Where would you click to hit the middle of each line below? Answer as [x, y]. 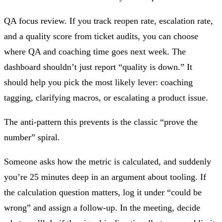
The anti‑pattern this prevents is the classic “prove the [101, 122]
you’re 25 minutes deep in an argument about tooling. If [105, 177]
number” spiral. [32, 137]
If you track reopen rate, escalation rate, [140, 21]
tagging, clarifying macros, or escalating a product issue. [106, 97]
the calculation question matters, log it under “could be [103, 192]
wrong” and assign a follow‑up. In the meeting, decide [102, 207]
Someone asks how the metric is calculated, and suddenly [108, 161]
